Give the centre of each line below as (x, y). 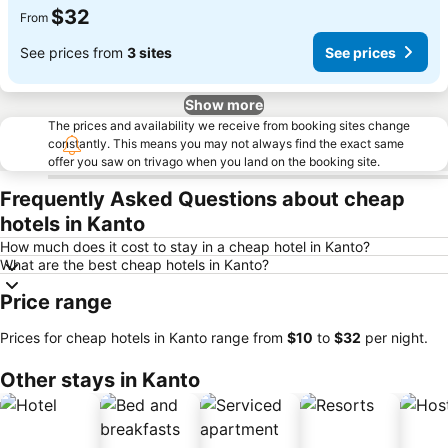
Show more (224, 104)
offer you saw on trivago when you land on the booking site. (214, 161)
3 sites (149, 52)
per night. (394, 337)
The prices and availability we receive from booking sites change (229, 125)
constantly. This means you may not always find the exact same (226, 143)
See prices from (73, 52)
